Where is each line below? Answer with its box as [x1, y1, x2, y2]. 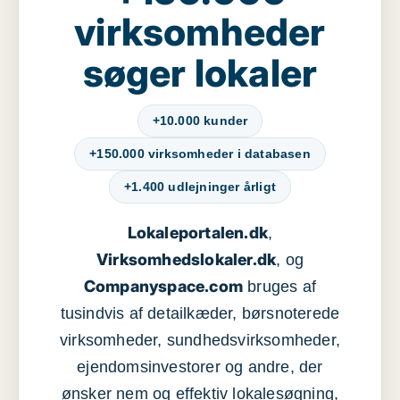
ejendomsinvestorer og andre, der [77, 358, 323, 376]
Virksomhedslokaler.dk [96, 250, 277, 269]
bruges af [243, 278, 317, 296]
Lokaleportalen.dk [127, 223, 269, 242]
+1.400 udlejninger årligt [124, 179, 276, 194]
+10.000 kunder [152, 113, 248, 128]
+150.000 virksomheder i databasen [89, 146, 311, 161]
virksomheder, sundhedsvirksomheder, [59, 331, 340, 349]
